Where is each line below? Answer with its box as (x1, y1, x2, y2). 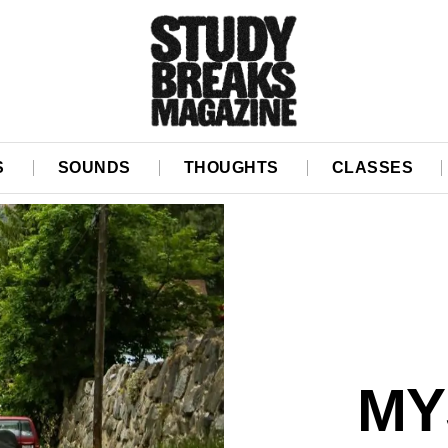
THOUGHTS (183, 159, 279, 177)
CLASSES (331, 159, 414, 177)
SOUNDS (57, 159, 131, 177)
